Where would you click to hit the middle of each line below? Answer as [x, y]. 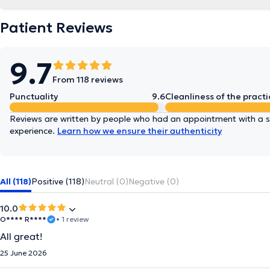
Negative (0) [154, 181]
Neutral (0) [106, 181]
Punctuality [34, 96]
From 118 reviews [88, 80]
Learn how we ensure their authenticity [140, 131]
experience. [33, 131]
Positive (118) [58, 181]
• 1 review [72, 219]
